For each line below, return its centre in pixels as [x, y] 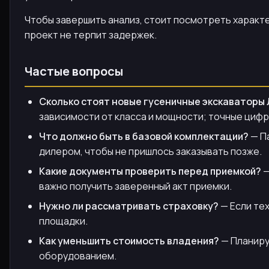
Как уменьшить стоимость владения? [129, 240]
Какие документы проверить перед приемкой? [150, 171]
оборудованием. [78, 255]
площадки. [63, 221]
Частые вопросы [74, 71]
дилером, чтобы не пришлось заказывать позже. [150, 151]
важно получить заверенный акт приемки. [135, 186]
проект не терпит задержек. [91, 35]
